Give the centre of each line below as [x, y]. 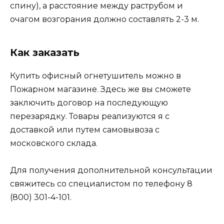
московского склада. [54, 143]
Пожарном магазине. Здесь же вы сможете [100, 89]
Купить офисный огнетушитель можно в [95, 76]
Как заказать [45, 53]
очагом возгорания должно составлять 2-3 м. [104, 19]
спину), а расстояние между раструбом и [96, 6]
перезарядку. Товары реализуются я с [90, 116]
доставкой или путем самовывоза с [85, 130]
